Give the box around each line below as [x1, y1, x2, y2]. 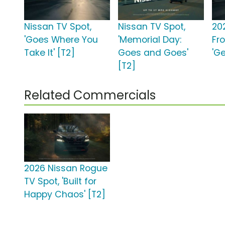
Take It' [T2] [24, 47, 75, 59]
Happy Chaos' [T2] [24, 188, 105, 201]
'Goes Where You [24, 34, 98, 46]
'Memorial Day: [118, 34, 182, 46]
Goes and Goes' [118, 47, 189, 59]
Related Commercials [24, 87, 156, 104]
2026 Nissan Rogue [24, 162, 107, 175]
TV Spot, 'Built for [24, 175, 96, 188]
